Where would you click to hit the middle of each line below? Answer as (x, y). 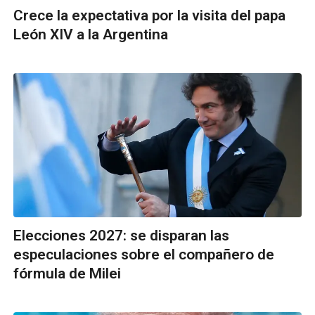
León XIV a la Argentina (91, 34)
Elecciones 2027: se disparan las (121, 235)
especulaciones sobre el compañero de (144, 254)
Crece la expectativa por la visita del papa (149, 15)
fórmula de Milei (67, 273)
